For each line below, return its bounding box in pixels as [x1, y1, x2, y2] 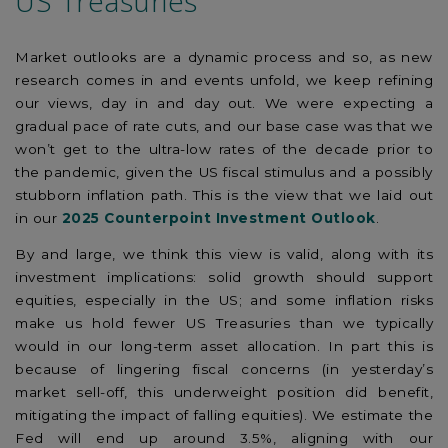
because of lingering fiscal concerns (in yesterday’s [15, 361, 433, 378]
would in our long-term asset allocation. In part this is [15, 338, 433, 355]
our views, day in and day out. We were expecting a [15, 94, 433, 111]
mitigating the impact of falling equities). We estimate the [15, 407, 433, 424]
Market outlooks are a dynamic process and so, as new [15, 48, 433, 65]
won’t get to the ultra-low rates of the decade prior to [15, 140, 433, 157]
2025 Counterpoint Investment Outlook [61, 209, 376, 226]
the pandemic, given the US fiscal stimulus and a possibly [15, 163, 433, 180]
